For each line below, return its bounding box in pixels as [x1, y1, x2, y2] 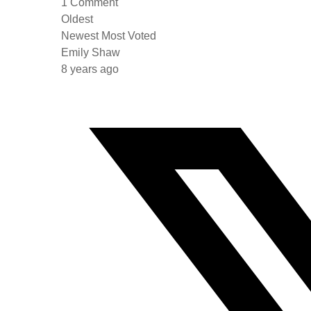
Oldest [61, 13, 93, 25]
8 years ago [61, 63, 119, 75]
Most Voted [101, 30, 156, 42]
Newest [61, 30, 99, 42]
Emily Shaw [61, 47, 120, 58]
